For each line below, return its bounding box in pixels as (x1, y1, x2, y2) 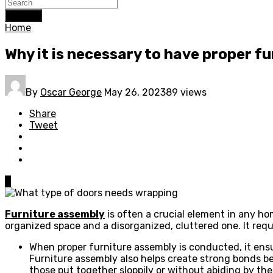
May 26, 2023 (104, 86, 166, 98)
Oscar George (40, 86, 102, 98)
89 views (166, 86, 207, 98)
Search (10, 11, 37, 20)
